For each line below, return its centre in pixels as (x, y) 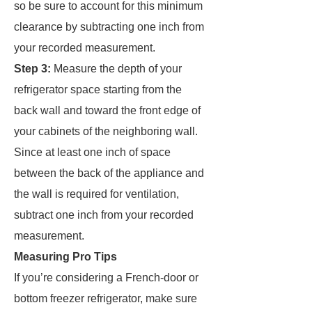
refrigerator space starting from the (98, 89)
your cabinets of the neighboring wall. (106, 131)
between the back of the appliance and (109, 173)
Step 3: (32, 69)
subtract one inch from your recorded (104, 215)
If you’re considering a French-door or (106, 278)
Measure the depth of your (116, 69)
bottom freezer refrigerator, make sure (106, 298)
